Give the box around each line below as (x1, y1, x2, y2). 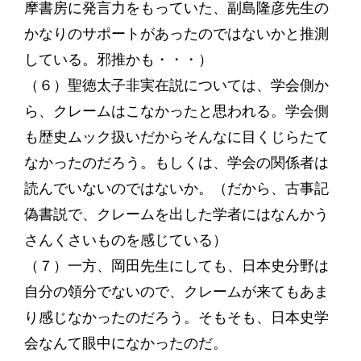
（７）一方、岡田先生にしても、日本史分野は (23, 257, 329, 275)
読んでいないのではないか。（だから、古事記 (23, 180, 329, 197)
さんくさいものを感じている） (23, 231, 227, 249)
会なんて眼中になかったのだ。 (23, 334, 227, 352)
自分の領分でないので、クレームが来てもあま (23, 283, 329, 301)
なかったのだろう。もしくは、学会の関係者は (23, 154, 329, 172)
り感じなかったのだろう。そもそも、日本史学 (23, 309, 329, 326)
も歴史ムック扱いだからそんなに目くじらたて (23, 128, 329, 146)
